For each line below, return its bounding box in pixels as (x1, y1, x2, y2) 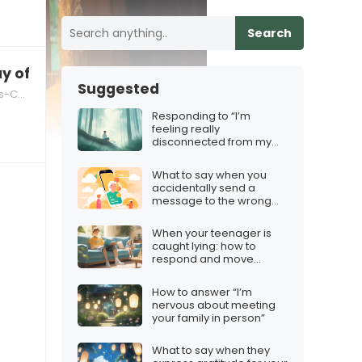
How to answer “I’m (152, 284, 252, 300)
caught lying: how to (152, 238, 256, 255)
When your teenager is (152, 225, 271, 242)
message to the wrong (152, 192, 271, 208)
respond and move (152, 251, 254, 267)
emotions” (152, 147, 206, 163)
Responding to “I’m (152, 108, 250, 124)
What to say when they (152, 343, 270, 359)
